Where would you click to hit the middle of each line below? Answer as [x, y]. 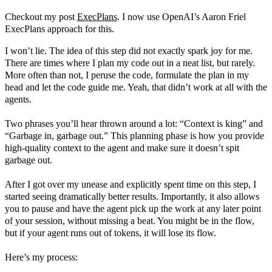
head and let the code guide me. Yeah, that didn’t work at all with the [136, 87]
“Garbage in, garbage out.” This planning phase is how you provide [134, 135]
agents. [18, 99]
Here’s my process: [41, 257]
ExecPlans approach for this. [59, 29]
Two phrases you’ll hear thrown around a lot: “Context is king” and [134, 123]
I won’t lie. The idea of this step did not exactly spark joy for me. [129, 50]
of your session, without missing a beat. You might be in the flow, [130, 220]
